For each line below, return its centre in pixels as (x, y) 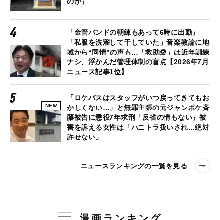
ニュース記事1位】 (101, 72)
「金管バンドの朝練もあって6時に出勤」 (133, 33)
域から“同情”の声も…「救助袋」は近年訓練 (138, 52)
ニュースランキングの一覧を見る (134, 166)
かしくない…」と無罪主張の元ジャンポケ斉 (138, 108)
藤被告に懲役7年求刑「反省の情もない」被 (137, 118)
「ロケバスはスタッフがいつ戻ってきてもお (138, 98)
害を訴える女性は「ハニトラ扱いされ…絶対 (138, 127)
